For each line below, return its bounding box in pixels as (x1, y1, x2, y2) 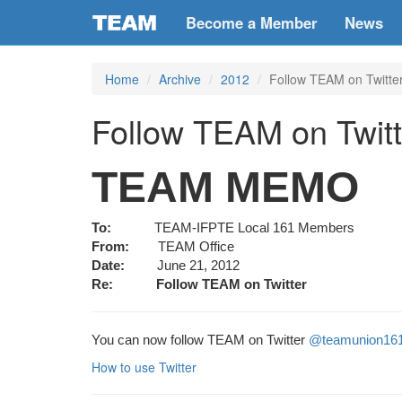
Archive (159, 70, 201, 88)
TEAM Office (133, 240, 234, 254)
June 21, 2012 (157, 258, 240, 273)
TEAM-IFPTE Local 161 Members (154, 221, 354, 235)
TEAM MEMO (92, 163, 359, 211)
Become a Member (186, 12, 318, 33)
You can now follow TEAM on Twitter (92, 333, 309, 347)
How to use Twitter (92, 358, 197, 376)
